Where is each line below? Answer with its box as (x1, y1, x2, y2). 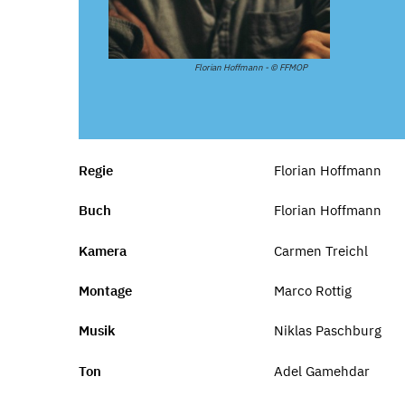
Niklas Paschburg (273, 322, 381, 340)
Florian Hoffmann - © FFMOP (194, 61, 308, 74)
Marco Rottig (273, 281, 352, 299)
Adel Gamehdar (273, 362, 370, 380)
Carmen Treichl (273, 241, 368, 259)
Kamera (79, 241, 127, 259)
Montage (79, 281, 132, 299)
